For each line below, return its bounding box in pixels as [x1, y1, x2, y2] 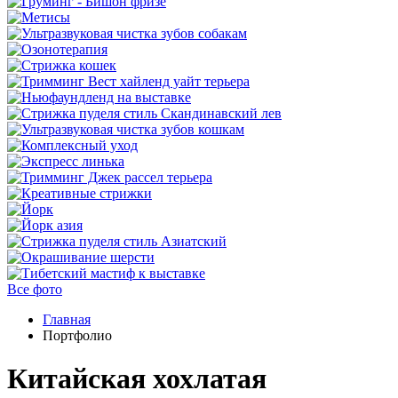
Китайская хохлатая [7, 362, 267, 395]
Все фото [7, 282, 62, 297]
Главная [43, 312, 91, 327]
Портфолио [43, 328, 112, 343]
